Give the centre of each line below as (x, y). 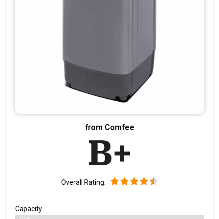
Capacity (29, 208)
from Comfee (109, 127)
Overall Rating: (83, 183)
